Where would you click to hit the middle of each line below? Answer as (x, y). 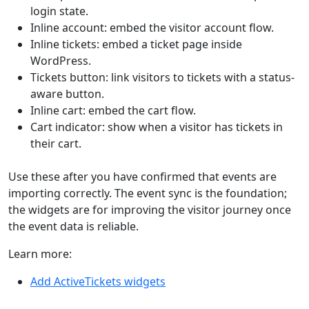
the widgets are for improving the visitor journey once (150, 210)
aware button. (67, 94)
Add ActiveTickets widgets (98, 281)
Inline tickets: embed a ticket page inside (136, 44)
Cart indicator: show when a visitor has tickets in (157, 127)
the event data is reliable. (73, 226)
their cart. (56, 143)
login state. (59, 11)
